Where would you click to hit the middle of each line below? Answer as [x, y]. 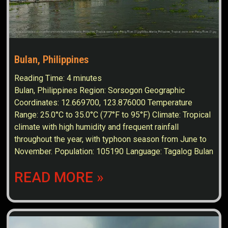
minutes [88, 78]
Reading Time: [41, 78]
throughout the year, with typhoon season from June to [111, 139]
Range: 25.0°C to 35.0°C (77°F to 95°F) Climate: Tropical [113, 115]
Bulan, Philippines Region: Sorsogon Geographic [100, 91]
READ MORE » [59, 178]
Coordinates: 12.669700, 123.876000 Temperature [104, 103]
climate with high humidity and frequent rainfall [97, 127]
